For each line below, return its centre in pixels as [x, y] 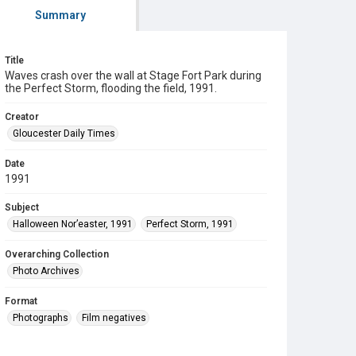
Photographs [41, 318]
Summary [60, 15]
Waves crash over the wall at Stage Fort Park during [133, 75]
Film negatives [114, 318]
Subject [22, 207]
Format [21, 301]
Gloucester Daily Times [64, 133]
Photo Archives [46, 271]
